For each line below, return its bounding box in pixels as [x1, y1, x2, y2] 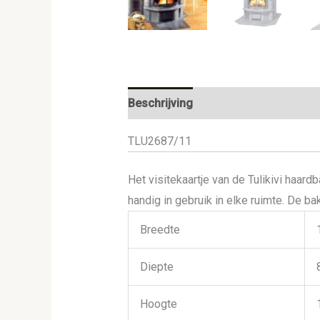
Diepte [139, 260, 174, 274]
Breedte [139, 223, 180, 237]
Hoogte [139, 297, 177, 311]
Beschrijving [127, 96, 193, 111]
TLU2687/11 [127, 134, 191, 149]
